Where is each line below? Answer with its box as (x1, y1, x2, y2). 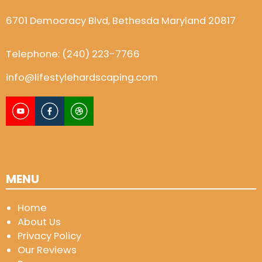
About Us (18, 215, 61, 229)
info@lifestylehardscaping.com (6, 71, 158, 85)
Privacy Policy (18, 229, 81, 243)
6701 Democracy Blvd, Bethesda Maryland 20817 (6, 13, 236, 27)
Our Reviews (18, 243, 77, 257)
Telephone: (6, 47, 62, 61)
